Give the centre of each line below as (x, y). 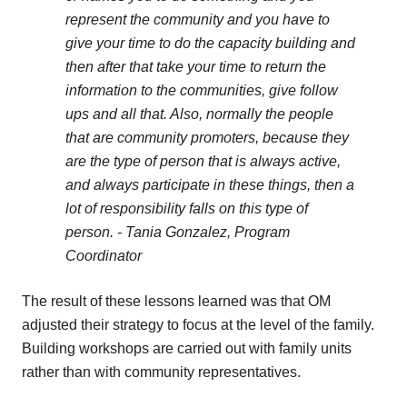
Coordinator (104, 256)
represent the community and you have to (198, 20)
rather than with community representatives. (161, 372)
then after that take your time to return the (196, 67)
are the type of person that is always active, (203, 162)
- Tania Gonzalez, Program (203, 233)
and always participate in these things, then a (210, 185)
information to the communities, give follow (202, 91)
